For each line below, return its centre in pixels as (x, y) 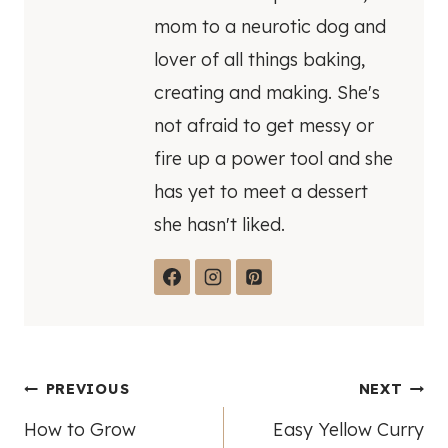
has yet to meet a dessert (261, 192)
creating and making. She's (267, 93)
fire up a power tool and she (273, 159)
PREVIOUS (87, 389)
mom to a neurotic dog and (270, 27)
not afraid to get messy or (264, 126)
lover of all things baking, (259, 60)
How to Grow (80, 430)
